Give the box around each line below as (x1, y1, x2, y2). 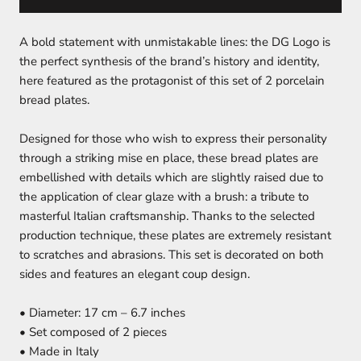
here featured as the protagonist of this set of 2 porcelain (19, 73, 325, 89)
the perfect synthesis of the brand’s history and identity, (19, 53, 319, 70)
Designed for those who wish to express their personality (19, 131, 327, 147)
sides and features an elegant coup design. (19, 266, 250, 283)
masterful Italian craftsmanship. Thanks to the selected (19, 208, 315, 225)
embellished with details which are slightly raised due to (19, 169, 323, 186)
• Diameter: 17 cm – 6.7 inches (19, 305, 185, 322)
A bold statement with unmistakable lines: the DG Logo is (19, 34, 330, 51)
